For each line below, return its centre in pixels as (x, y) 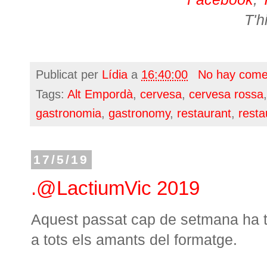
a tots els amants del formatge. (134, 240)
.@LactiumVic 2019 (115, 188)
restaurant (204, 113)
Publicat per (69, 74)
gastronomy (139, 113)
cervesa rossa (226, 94)
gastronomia (69, 113)
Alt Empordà (100, 94)
